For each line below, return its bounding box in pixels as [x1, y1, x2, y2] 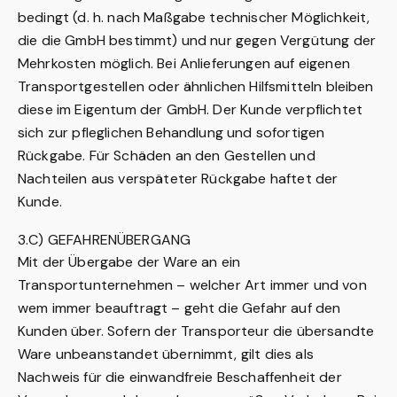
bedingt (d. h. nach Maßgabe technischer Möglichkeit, [18, 8, 370, 27]
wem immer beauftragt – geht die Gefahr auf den [18, 299, 341, 317]
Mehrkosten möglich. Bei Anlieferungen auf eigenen [18, 54, 350, 73]
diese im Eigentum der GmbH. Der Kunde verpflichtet [18, 100, 363, 119]
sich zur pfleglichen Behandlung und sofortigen [18, 123, 325, 142]
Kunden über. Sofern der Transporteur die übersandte [18, 322, 375, 340]
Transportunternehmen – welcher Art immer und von [18, 276, 367, 294]
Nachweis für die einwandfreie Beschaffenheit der [18, 368, 342, 386]
